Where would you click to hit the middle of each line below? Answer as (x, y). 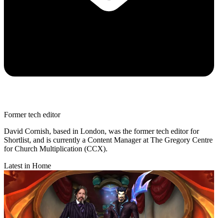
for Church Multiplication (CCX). (56, 149)
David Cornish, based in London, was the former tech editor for (101, 131)
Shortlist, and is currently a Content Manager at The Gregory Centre (108, 140)
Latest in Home (27, 166)
